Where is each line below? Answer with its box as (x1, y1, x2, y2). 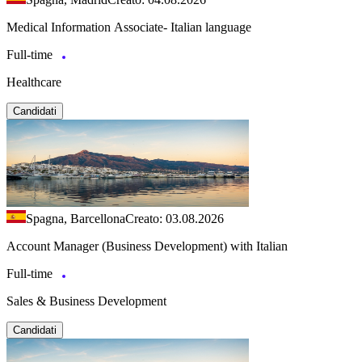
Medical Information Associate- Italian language (6, 19, 251, 34)
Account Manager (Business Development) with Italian (6, 238, 288, 253)
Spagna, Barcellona (26, 211, 125, 225)
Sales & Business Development (6, 293, 166, 308)
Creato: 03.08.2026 (125, 211, 224, 225)
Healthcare (6, 74, 61, 89)
